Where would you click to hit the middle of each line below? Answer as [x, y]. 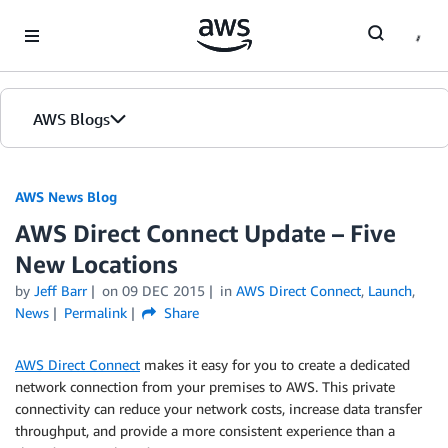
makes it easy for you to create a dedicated [275, 364]
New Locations [96, 264]
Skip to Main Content [75, 19]
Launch [389, 290]
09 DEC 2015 [163, 290]
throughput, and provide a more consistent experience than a [205, 430]
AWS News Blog [66, 196]
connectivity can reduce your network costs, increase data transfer [218, 408]
